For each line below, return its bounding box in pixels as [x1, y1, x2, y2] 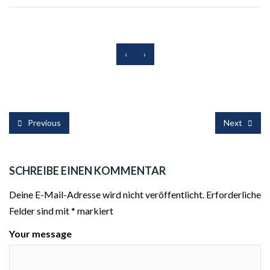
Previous [26, 118, 61, 128]
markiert [75, 204, 113, 216]
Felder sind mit [9, 204, 71, 216]
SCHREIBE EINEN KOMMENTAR [9, 164, 166, 178]
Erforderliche [206, 188, 261, 200]
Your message [9, 228, 72, 240]
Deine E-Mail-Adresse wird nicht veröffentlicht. [9, 188, 204, 200]
